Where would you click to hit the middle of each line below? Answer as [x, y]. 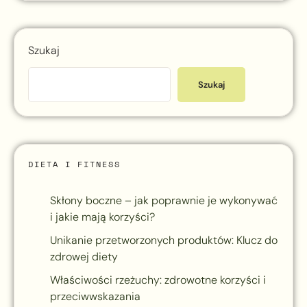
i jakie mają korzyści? [102, 217]
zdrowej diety [84, 257]
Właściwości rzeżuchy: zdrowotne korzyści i [158, 280]
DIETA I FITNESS [74, 164]
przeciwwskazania [95, 297]
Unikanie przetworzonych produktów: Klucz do [164, 241]
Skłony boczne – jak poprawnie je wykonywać [164, 201]
